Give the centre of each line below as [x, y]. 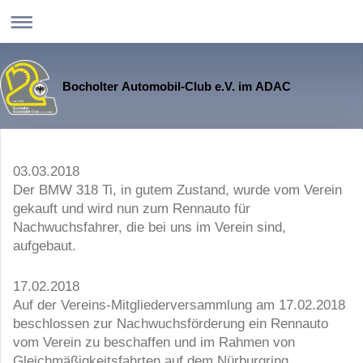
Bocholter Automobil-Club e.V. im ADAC [177, 87]
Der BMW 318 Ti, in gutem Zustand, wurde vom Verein [177, 190]
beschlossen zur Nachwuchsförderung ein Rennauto [171, 323]
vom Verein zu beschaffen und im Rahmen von [154, 342]
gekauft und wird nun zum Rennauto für [132, 209]
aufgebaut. [45, 246]
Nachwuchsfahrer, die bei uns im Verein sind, [149, 227]
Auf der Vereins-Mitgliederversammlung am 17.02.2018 [179, 304]
